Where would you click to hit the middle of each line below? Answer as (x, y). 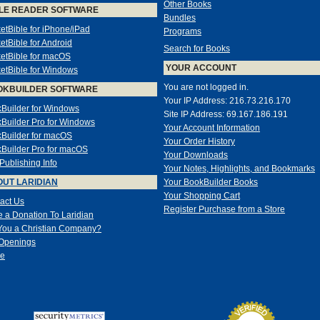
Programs (182, 32)
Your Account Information (212, 128)
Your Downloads (196, 155)
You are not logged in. (206, 87)
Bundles (180, 18)
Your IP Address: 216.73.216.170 (227, 101)
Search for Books (197, 49)
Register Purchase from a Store (224, 210)
